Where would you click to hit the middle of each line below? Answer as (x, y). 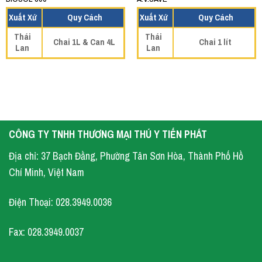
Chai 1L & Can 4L (84, 42)
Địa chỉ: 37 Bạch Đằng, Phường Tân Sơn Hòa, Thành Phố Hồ (126, 156)
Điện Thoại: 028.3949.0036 (60, 202)
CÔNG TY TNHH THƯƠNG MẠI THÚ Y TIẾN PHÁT (108, 135)
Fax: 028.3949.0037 (46, 232)
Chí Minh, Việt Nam (46, 172)
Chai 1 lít (215, 42)
